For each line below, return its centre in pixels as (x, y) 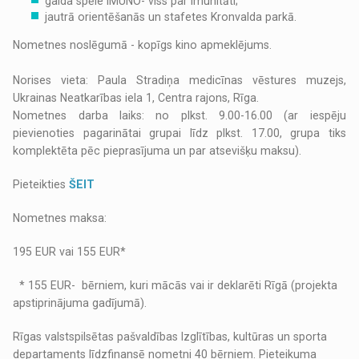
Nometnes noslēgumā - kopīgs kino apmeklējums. (143, 45)
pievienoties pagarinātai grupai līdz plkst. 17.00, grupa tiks (179, 133)
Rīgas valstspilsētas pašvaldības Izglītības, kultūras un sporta (170, 337)
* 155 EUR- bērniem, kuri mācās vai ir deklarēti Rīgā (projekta (175, 286)
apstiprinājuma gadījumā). (80, 303)
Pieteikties (41, 185)
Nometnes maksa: (60, 218)
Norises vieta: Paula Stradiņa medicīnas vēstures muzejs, (179, 81)
